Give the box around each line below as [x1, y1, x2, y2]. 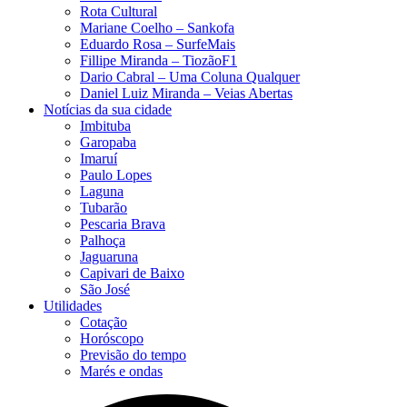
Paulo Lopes [80, 166, 152, 183]
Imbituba [80, 117, 131, 134]
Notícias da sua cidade [44, 101, 172, 117]
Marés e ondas [80, 362, 163, 379]
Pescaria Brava [80, 215, 165, 232]
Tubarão [80, 199, 127, 215]
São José [80, 281, 130, 297]
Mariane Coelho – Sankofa [80, 19, 234, 35]
